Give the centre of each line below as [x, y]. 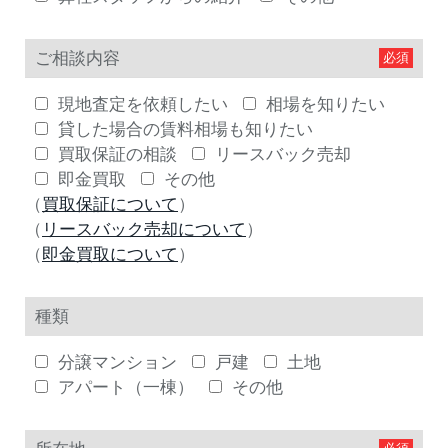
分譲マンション [117, 362]
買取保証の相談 [117, 154]
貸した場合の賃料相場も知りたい [185, 129]
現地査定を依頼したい [143, 104]
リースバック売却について [144, 229]
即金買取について [110, 254]
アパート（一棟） [126, 387]
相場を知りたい [325, 104]
